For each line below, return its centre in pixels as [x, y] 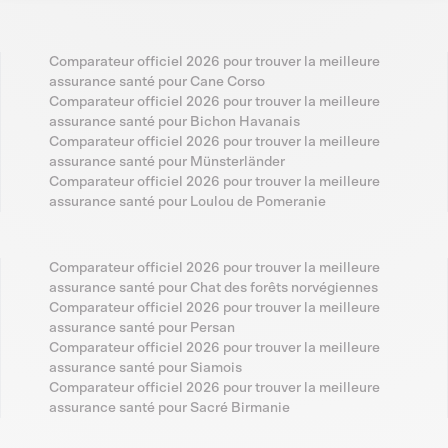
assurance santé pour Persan [141, 328]
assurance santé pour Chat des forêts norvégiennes [213, 288]
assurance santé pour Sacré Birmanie [169, 408]
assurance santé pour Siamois [145, 368]
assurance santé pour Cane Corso [156, 82]
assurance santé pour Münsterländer [166, 162]
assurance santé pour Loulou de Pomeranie [187, 202]
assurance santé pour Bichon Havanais [174, 122]
